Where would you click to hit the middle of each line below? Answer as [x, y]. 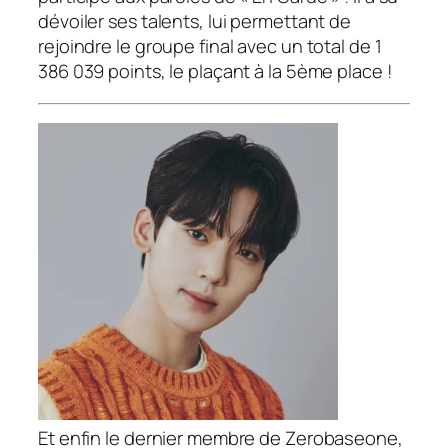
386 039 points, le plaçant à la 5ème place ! [215, 71]
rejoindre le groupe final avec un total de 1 [210, 46]
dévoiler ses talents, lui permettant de [195, 21]
